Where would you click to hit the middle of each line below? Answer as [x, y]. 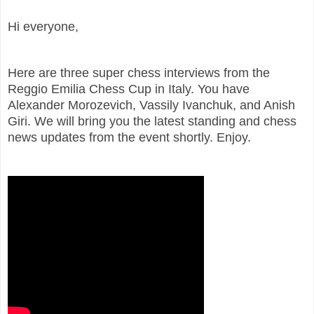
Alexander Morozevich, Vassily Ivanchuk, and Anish [151, 105]
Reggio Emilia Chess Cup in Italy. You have [129, 89]
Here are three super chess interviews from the [139, 73]
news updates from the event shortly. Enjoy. [129, 137]
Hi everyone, [43, 26]
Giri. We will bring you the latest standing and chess [152, 121]
